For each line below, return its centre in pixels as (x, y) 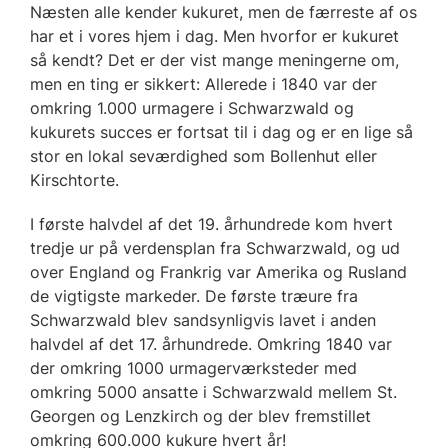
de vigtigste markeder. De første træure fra (194, 295)
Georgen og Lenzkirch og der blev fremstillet (200, 415)
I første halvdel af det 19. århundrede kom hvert (211, 223)
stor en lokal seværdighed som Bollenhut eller (203, 155)
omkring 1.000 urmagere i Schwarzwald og (192, 107)
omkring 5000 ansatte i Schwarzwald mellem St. (213, 391)
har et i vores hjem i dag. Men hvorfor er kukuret (214, 35)
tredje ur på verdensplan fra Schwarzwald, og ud (215, 247)
